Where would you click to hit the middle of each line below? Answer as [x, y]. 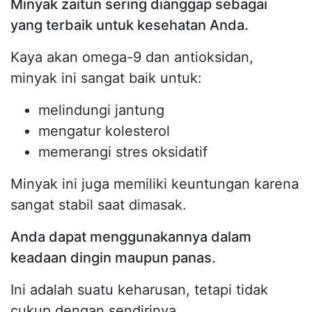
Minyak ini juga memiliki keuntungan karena [155, 184]
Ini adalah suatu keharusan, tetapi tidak [139, 289]
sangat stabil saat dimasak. [99, 204]
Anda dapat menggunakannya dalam [131, 236]
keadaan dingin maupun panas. [113, 257]
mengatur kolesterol [104, 131]
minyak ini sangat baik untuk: [106, 78]
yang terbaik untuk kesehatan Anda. [130, 25]
